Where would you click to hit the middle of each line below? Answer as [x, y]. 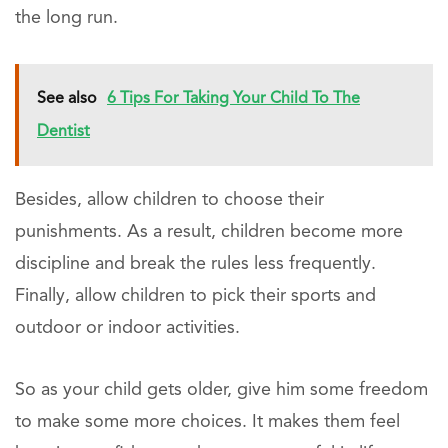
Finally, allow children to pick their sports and [195, 296]
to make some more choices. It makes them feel [207, 422]
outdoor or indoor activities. [127, 328]
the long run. [66, 18]
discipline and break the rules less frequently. [195, 264]
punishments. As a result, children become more [209, 232]
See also [67, 99]
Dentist [63, 132]
